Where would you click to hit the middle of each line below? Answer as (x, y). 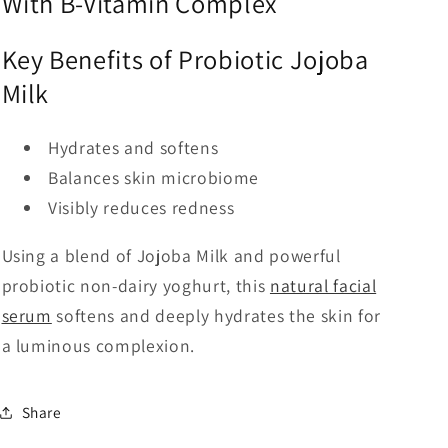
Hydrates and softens (133, 148)
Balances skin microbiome (153, 178)
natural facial (323, 285)
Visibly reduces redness (141, 208)
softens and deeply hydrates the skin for (218, 315)
